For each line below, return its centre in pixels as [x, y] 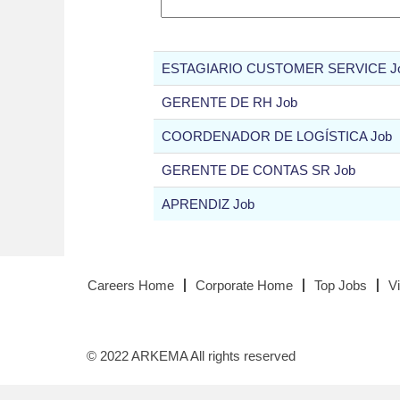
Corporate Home [244, 285]
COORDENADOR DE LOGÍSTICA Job [277, 136]
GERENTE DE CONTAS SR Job [258, 170]
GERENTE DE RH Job [229, 102]
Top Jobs [341, 285]
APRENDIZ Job [208, 204]
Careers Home [131, 285]
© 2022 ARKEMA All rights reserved [191, 356]
